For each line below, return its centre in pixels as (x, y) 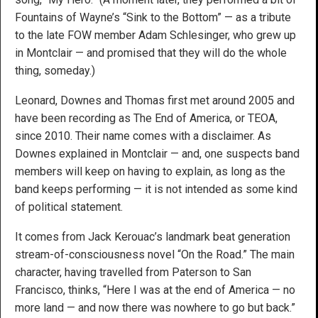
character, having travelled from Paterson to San (133, 273)
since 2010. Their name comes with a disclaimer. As (143, 136)
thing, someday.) (55, 71)
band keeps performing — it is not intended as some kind (156, 190)
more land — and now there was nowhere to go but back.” (155, 308)
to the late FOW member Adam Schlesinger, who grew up (155, 35)
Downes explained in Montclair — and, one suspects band (157, 154)
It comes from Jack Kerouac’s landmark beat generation (153, 237)
